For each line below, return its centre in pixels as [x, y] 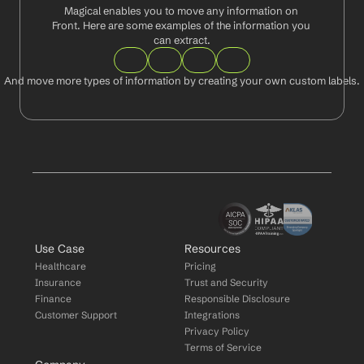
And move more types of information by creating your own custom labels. [182, 80]
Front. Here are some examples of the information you [181, 25]
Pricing [200, 266]
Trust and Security [226, 282]
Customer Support [76, 315]
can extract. [182, 40]
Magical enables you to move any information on [181, 11]
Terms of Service [223, 347]
